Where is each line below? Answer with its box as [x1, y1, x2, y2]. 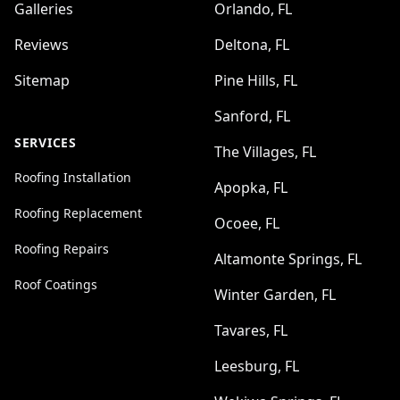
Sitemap [14, 71, 70, 90]
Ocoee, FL [214, 213, 279, 233]
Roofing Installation [14, 169, 131, 186]
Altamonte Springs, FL [214, 249, 362, 269]
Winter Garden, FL [214, 285, 336, 304]
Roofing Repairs [14, 240, 109, 257]
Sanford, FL [214, 106, 290, 126]
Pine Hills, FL [214, 71, 297, 90]
